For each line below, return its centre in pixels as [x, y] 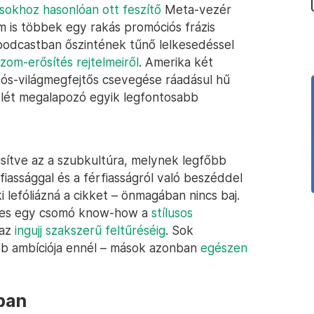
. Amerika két [176, 62]
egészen [224, 248]
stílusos [172, 213]
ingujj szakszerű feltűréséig [90, 230]
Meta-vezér [196, 9]
